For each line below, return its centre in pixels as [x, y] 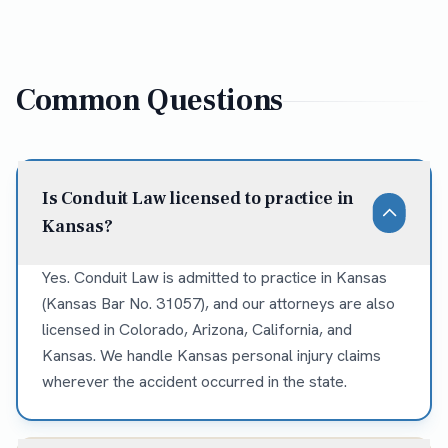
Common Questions [150, 101]
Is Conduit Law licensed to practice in [198, 199]
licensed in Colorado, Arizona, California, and [197, 330]
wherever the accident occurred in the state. [194, 382]
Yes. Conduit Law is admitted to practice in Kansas [214, 278]
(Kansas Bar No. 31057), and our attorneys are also [218, 304]
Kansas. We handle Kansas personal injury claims [211, 356]
